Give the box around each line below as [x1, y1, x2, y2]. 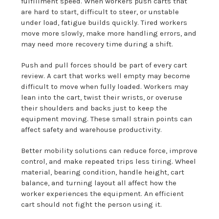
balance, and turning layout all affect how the [21, 178, 177, 188]
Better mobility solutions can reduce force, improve [21, 146, 198, 155]
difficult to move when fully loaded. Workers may [21, 82, 189, 91]
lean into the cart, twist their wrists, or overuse [21, 93, 183, 102]
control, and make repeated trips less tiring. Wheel [21, 157, 197, 166]
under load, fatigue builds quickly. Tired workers [21, 18, 188, 27]
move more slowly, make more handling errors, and [21, 29, 197, 38]
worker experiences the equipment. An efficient [21, 189, 184, 198]
